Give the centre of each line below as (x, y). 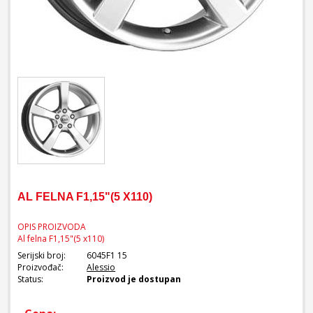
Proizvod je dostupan (134, 279)
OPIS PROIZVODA (52, 226)
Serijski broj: (42, 255)
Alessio (101, 267)
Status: (31, 279)
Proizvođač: (41, 267)
